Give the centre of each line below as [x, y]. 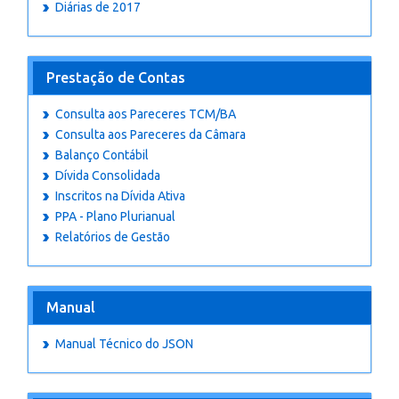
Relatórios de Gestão [113, 237]
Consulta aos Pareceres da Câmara [151, 134]
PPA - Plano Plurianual [115, 216]
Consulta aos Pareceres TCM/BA [146, 114]
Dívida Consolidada [108, 175]
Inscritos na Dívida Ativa [120, 196]
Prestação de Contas [116, 77]
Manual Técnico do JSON [124, 344]
